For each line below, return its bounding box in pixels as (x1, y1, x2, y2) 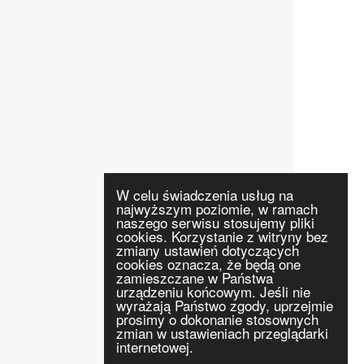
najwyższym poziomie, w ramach (116, 198, 318, 219)
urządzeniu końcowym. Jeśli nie (116, 281, 310, 301)
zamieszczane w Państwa (116, 267, 273, 288)
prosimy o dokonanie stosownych (116, 309, 318, 329)
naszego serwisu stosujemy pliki (116, 212, 314, 232)
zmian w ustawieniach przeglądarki (116, 323, 328, 343)
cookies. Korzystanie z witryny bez (116, 226, 328, 246)
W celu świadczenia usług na (116, 184, 293, 205)
